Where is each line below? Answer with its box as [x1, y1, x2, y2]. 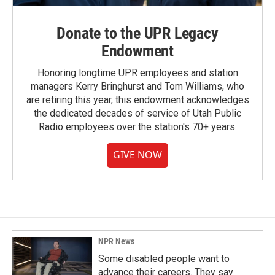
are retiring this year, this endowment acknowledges [26, 94, 249, 106]
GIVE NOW [113, 148, 162, 161]
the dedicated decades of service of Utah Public [34, 107, 241, 119]
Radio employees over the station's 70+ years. [38, 121, 237, 133]
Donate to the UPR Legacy [56, 24, 219, 42]
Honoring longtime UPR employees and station [37, 67, 238, 79]
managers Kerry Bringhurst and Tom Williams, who [31, 80, 244, 92]
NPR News [98, 236, 134, 246]
